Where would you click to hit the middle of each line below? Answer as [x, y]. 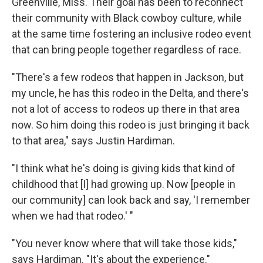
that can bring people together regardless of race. [127, 49]
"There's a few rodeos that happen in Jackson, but [128, 77]
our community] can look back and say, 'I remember [131, 200]
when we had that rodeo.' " [73, 215]
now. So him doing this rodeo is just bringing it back [131, 124]
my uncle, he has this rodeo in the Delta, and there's [130, 93]
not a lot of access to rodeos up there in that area [126, 109]
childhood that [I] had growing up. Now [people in [124, 184]
